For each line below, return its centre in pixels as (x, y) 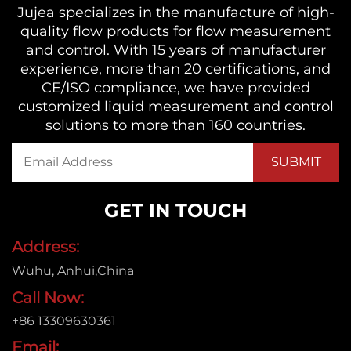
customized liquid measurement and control (175, 107)
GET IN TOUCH (175, 211)
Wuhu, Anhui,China (73, 271)
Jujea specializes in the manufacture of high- (175, 13)
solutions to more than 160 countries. (175, 126)
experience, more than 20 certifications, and (175, 69)
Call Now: (48, 298)
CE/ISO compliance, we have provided (175, 88)
